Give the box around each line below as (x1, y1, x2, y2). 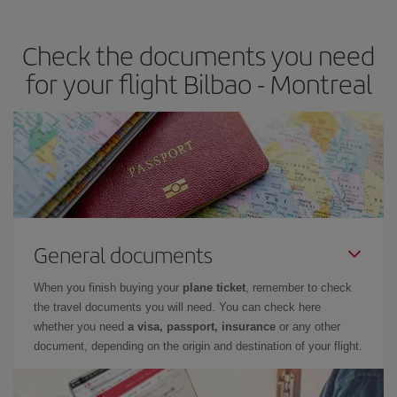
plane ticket (183, 281, 245, 294)
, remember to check (245, 281, 352, 294)
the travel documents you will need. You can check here (34, 300, 321, 314)
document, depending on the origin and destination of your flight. (34, 339, 362, 353)
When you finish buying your (34, 281, 183, 294)
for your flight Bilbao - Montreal (25, 65, 372, 102)
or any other (276, 320, 340, 333)
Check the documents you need (22, 36, 375, 74)
